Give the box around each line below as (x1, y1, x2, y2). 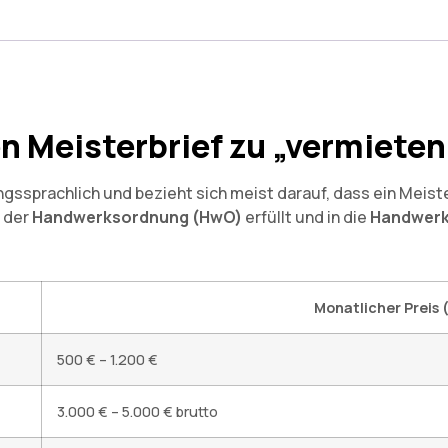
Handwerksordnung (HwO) (32, 205, 242, 228)
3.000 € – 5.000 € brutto (57, 402, 218, 422)
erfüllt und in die (242, 205, 370, 228)
